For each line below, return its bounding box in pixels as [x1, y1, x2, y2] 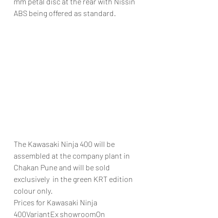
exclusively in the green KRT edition [14, 174, 134, 184]
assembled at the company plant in [14, 151, 131, 161]
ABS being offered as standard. [14, 8, 116, 18]
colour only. [14, 186, 53, 196]
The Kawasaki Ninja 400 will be [14, 139, 116, 149]
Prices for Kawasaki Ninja [14, 198, 99, 207]
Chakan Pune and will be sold [14, 163, 111, 172]
